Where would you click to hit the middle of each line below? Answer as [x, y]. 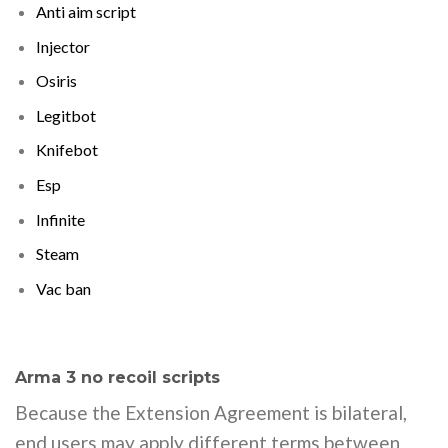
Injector [62, 46]
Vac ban [63, 288]
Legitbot [65, 115]
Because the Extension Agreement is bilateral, [211, 412]
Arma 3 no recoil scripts [117, 377]
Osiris [56, 81]
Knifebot [66, 150]
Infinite [60, 219]
